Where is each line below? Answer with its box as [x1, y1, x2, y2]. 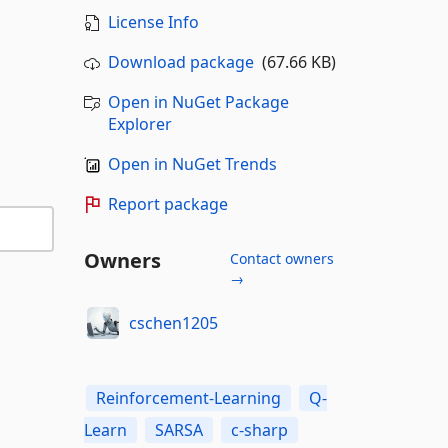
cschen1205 [129, 311, 218, 334]
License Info [107, 11, 199, 33]
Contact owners [229, 249, 334, 268]
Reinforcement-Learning [95, 387, 281, 409]
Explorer [107, 113, 172, 135]
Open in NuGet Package [107, 91, 289, 113]
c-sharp [230, 419, 288, 441]
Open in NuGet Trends [107, 153, 277, 175]
